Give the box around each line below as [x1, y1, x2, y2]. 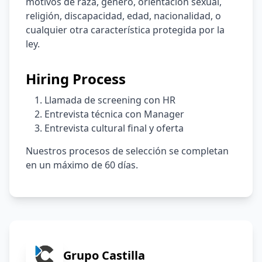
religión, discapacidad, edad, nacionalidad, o [26, 9, 221, 22]
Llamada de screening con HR [44, 94, 175, 106]
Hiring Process [26, 69, 126, 88]
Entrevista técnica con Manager [44, 108, 184, 120]
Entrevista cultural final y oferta [44, 122, 184, 135]
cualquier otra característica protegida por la [26, 23, 225, 36]
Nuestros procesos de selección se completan [26, 144, 229, 157]
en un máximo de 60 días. [26, 158, 138, 171]
